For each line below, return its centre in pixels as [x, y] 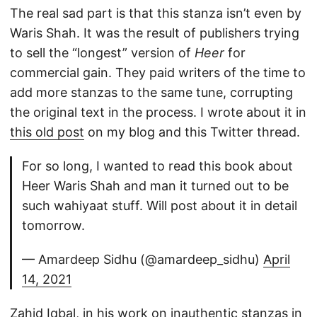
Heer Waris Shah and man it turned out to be [155, 185]
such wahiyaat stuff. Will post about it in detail [160, 205]
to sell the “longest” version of [102, 52]
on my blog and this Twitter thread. [192, 132]
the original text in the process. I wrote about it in [158, 112]
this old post [47, 132]
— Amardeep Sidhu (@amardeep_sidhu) [143, 259]
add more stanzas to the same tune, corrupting [151, 92]
